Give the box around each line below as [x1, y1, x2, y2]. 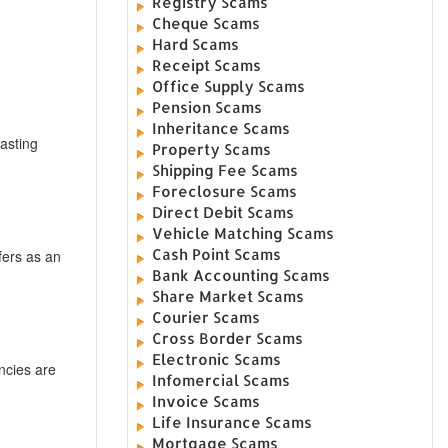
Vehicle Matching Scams [152, 223, 335, 243]
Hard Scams [152, 34, 240, 54]
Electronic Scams [152, 349, 282, 369]
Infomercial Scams [152, 370, 291, 390]
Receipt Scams [152, 55, 262, 75]
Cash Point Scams [152, 244, 282, 264]
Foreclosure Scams [152, 181, 298, 201]
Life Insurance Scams [152, 412, 313, 432]
